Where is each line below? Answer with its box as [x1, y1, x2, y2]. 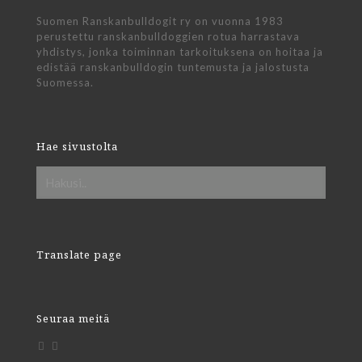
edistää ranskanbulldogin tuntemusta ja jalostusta [36, 61, 309, 74]
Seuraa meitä [36, 311, 110, 326]
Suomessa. [36, 76, 94, 89]
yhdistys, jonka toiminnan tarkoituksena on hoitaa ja [36, 45, 323, 58]
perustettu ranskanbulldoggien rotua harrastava [36, 30, 300, 43]
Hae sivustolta [36, 139, 118, 154]
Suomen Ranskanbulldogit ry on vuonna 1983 [36, 15, 284, 27]
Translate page [36, 247, 122, 262]
